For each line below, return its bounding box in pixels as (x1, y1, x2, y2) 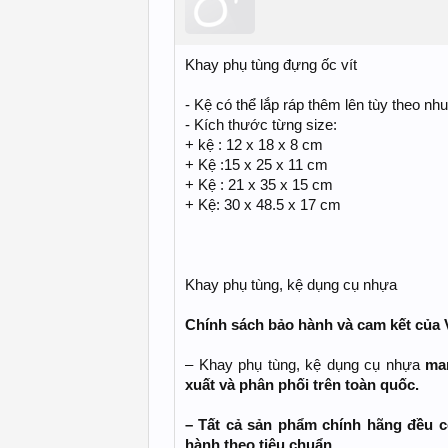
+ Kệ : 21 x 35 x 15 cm (185, 177, 333, 193)
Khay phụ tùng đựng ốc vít (185, 57, 357, 73)
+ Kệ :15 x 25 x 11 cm (185, 157, 328, 173)
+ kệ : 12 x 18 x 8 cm (185, 137, 323, 153)
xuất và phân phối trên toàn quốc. (185, 377, 419, 393)
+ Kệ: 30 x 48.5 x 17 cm (185, 197, 341, 213)
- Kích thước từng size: (185, 117, 337, 133)
